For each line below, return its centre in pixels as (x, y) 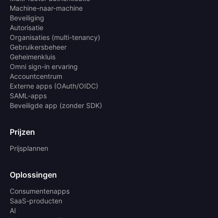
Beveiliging (27, 18)
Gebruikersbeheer (38, 47)
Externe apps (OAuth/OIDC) (54, 86)
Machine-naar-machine (46, 8)
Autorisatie (27, 28)
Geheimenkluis (33, 57)
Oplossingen (33, 175)
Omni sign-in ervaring (44, 67)
